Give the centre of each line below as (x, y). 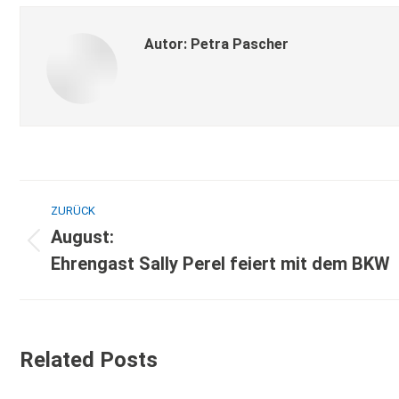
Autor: (166, 44)
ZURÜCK (73, 211)
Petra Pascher (238, 44)
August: (82, 237)
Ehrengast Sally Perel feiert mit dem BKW (220, 264)
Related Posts (89, 360)
